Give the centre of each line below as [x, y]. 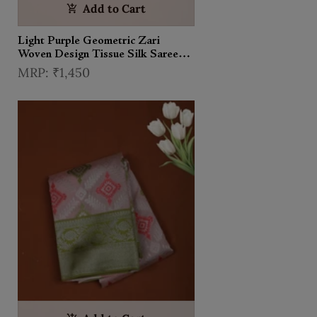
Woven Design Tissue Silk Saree [98, 54]
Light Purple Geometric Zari [89, 41]
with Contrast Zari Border [83, 68]
